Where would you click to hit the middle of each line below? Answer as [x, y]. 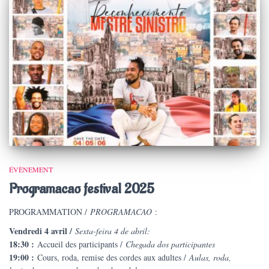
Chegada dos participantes [170, 244]
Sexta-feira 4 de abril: [111, 231]
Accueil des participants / [80, 244]
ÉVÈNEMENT [31, 170]
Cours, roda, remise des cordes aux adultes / [113, 258]
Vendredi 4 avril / [41, 231]
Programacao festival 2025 [82, 189]
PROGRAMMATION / [48, 212]
